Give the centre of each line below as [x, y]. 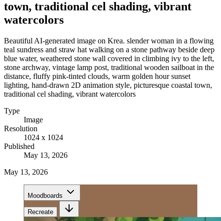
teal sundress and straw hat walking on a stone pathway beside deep [109, 49]
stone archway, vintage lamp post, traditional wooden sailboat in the [109, 67]
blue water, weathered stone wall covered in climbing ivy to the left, [109, 58]
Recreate [40, 212]
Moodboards [45, 195]
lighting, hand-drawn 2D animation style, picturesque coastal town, [108, 85]
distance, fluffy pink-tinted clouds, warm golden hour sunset [97, 76]
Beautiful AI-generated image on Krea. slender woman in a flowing [109, 40]
